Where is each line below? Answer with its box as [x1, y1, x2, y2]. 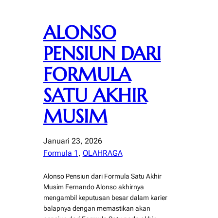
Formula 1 [43, 148, 78, 158]
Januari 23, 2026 [43, 136, 102, 145]
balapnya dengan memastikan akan [43, 204, 150, 212]
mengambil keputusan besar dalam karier [43, 193, 167, 201]
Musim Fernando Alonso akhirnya [43, 182, 144, 191]
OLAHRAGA [82, 148, 123, 158]
